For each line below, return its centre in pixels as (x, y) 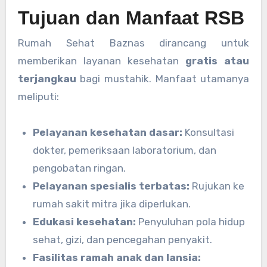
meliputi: (38, 97)
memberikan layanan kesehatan (102, 61)
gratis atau (218, 61)
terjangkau (47, 79)
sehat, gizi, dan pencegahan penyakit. (123, 240)
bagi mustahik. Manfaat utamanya (163, 79)
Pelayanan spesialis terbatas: (111, 186)
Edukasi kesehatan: (85, 222)
